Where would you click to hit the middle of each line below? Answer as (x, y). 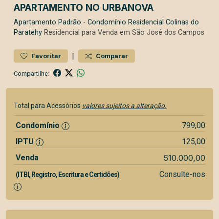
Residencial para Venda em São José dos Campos (123, 33)
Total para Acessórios (48, 106)
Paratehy (28, 33)
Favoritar (46, 56)
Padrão (70, 22)
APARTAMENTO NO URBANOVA (84, 7)
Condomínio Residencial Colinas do (143, 22)
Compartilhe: (32, 73)
